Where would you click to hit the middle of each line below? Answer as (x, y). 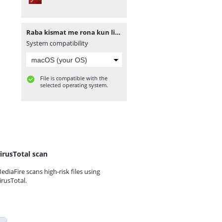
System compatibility (57, 43)
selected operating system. (74, 85)
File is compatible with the (74, 78)
